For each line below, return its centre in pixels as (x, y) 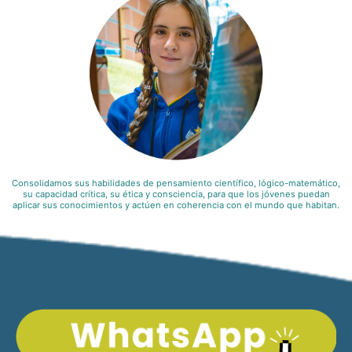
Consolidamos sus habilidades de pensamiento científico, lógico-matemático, (176, 183)
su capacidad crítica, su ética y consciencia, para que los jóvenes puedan (176, 194)
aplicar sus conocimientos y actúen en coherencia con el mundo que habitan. (176, 205)
